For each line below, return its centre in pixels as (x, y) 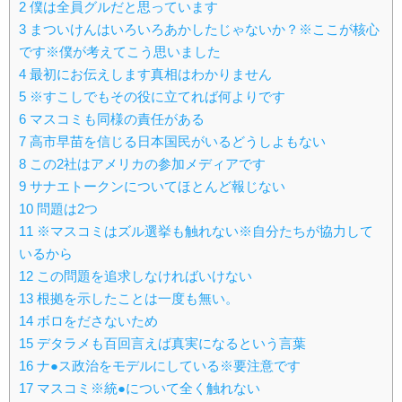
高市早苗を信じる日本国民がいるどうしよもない (176, 142)
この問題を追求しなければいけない (143, 276)
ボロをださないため (96, 321)
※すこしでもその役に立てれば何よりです (156, 97)
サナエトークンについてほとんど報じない (156, 187)
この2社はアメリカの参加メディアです (146, 164)
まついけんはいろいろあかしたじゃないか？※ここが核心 (203, 30)
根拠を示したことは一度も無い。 (136, 299)
